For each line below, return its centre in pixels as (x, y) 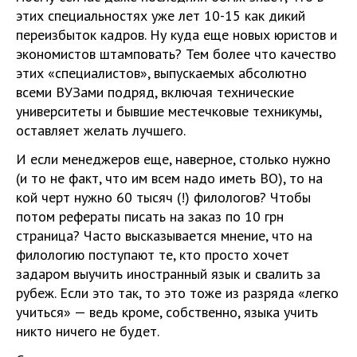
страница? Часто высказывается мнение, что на (164, 235)
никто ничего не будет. (88, 331)
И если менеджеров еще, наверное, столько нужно (173, 159)
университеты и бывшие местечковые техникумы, (169, 111)
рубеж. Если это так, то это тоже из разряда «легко (177, 293)
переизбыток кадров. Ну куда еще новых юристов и (177, 35)
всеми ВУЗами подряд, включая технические (155, 92)
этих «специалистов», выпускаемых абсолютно (161, 73)
